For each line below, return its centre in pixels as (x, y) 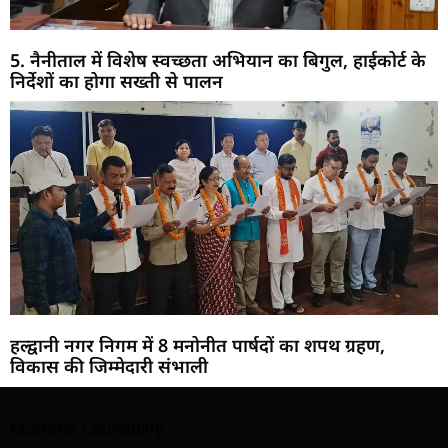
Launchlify (123, 429)
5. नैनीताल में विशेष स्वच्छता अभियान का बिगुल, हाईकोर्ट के (218, 60)
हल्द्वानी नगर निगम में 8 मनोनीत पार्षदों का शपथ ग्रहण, (197, 345)
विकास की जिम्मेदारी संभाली (109, 366)
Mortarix (43, 429)
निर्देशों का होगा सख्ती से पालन (116, 81)
